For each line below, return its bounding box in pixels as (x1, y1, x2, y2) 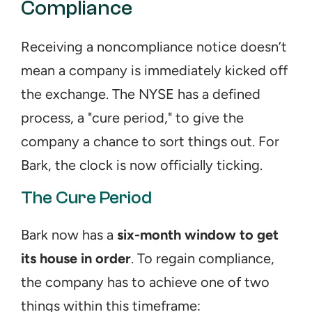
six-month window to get (117, 226, 279, 243)
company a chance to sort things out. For (21, 133, 279, 150)
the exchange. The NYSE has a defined (21, 86, 260, 102)
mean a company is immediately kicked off (21, 62, 288, 79)
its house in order (21, 250, 131, 267)
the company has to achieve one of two (21, 274, 270, 290)
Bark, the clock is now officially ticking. (21, 157, 263, 173)
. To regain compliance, (131, 250, 274, 267)
